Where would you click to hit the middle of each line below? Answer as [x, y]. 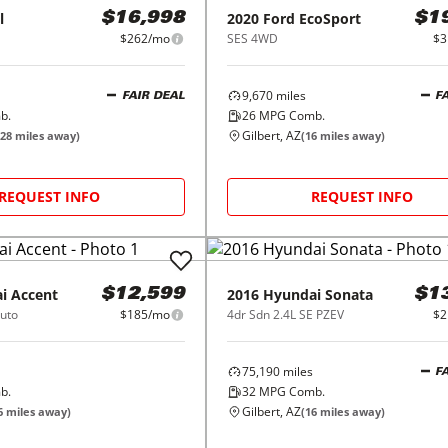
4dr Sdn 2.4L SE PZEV [285, 314]
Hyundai [291, 294]
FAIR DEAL [153, 96]
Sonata [348, 294]
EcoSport [329, 18]
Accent [34, 294]
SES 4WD [252, 38]
